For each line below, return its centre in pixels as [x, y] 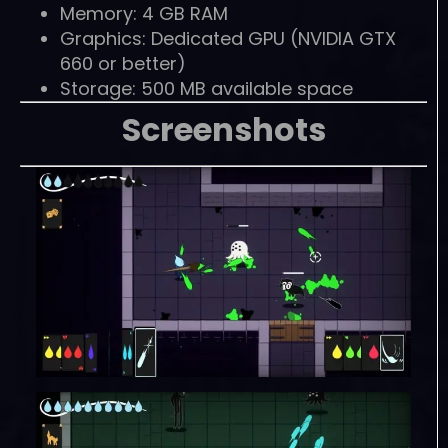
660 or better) [123, 64]
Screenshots [223, 130]
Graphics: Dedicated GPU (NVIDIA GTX [228, 39]
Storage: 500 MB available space [206, 89]
